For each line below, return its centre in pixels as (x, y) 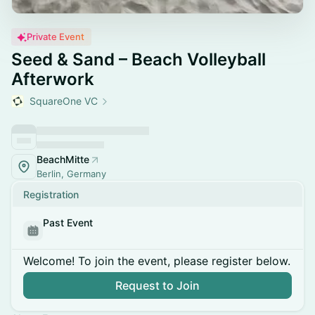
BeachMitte (63, 159)
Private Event (56, 37)
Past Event (68, 223)
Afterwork (53, 79)
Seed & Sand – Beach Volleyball (139, 59)
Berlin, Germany (71, 174)
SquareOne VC (64, 101)
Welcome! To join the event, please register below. (157, 261)
